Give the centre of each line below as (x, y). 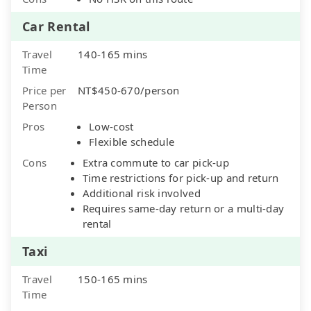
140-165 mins (113, 54)
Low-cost (111, 126)
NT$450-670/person (129, 90)
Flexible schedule (132, 141)
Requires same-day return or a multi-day (183, 208)
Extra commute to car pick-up (156, 162)
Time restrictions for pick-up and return (180, 177)
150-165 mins (113, 279)
